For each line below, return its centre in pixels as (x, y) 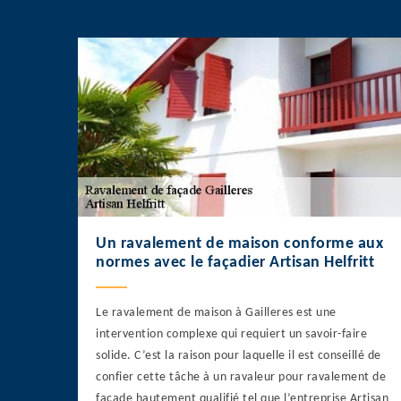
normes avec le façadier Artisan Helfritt (235, 263)
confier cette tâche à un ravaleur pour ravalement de (241, 378)
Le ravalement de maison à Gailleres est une (216, 313)
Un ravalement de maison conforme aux (239, 244)
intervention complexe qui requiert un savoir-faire (231, 335)
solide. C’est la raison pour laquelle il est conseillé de (239, 356)
